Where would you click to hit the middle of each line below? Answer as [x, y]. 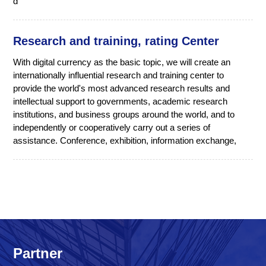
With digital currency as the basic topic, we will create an [122, 62]
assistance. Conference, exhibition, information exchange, [125, 140]
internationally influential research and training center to [119, 75]
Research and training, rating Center [116, 41]
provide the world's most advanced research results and [122, 88]
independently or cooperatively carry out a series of [112, 127]
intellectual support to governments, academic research [121, 101]
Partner [38, 253]
